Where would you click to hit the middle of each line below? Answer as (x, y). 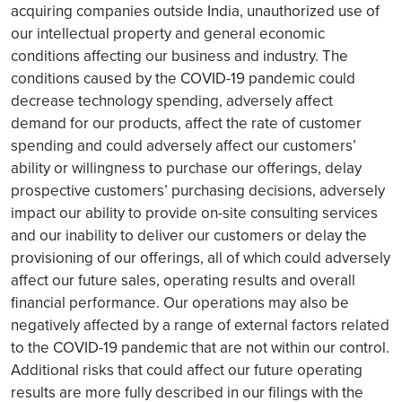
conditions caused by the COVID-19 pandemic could (183, 78)
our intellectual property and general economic (168, 33)
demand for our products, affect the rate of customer (186, 123)
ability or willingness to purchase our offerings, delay (186, 168)
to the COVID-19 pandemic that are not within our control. (200, 347)
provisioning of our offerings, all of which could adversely (201, 258)
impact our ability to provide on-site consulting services (194, 213)
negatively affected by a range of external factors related (200, 325)
